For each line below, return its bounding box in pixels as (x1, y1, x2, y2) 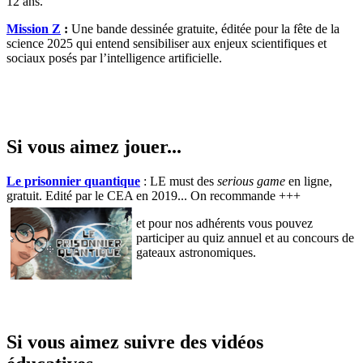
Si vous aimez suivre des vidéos (6, 331, 263, 353)
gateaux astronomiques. (136, 246, 256, 260)
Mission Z (6, 21, 61, 36)
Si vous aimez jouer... (6, 136, 181, 158)
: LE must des (140, 174, 217, 189)
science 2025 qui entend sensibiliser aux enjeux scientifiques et (6, 36, 327, 50)
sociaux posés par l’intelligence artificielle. (6, 50, 222, 65)
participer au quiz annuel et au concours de (136, 231, 354, 246)
